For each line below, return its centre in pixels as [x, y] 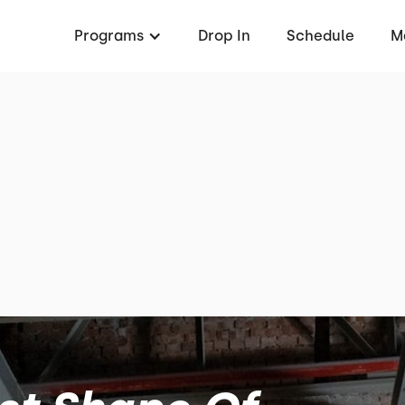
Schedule [320, 36]
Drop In [224, 36]
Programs [109, 36]
